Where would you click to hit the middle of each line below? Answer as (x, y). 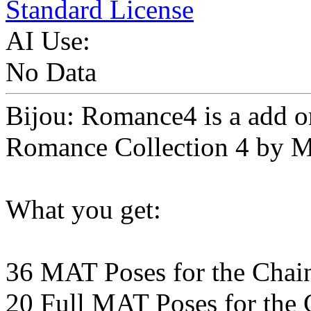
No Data (51, 72)
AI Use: (48, 41)
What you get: (83, 210)
